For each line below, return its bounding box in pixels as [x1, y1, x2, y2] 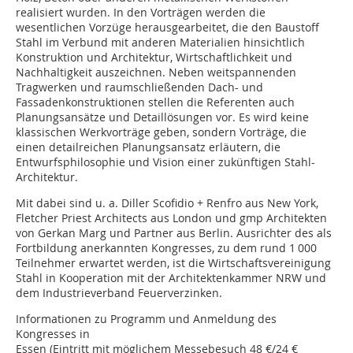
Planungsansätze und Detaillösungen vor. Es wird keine [16, 110, 309, 125]
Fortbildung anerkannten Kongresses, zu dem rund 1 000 [16, 240, 317, 256]
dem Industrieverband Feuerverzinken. [16, 285, 222, 301]
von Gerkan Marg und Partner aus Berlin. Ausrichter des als [16, 225, 332, 241]
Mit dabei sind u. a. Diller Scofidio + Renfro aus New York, [16, 195, 318, 211]
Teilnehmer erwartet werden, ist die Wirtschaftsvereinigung [16, 255, 331, 271]
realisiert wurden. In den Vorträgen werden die [16, 5, 266, 20]
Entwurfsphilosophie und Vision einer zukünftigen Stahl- [16, 154, 315, 170]
